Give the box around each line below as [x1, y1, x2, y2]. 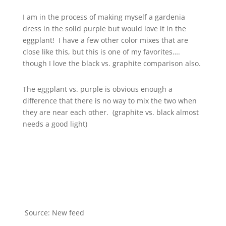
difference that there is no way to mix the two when [22, 96, 197, 105]
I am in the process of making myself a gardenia [22, 12, 185, 22]
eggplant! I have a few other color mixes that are [22, 35, 188, 45]
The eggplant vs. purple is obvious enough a [22, 84, 173, 94]
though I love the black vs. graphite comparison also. [22, 59, 203, 68]
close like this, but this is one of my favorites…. [22, 47, 180, 56]
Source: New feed [24, 208, 84, 217]
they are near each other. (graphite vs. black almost [22, 107, 199, 117]
